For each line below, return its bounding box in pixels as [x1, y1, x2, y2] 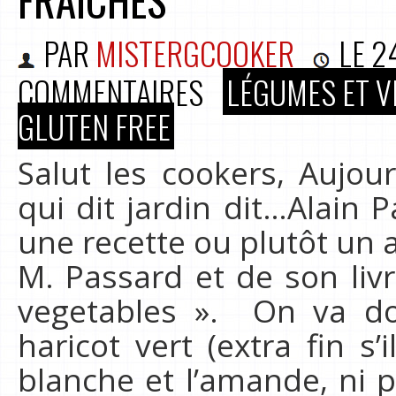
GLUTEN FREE [18, 103, 171, 150]
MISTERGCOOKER [95, 28, 294, 76]
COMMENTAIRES [18, 68, 203, 116]
